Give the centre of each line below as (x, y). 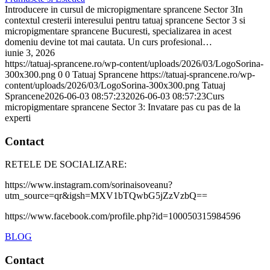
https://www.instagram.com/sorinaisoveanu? (89, 185)
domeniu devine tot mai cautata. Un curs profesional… (108, 42)
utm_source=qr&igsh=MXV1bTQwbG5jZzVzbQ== (106, 196)
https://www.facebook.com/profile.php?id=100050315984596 (123, 216)
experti (18, 118)
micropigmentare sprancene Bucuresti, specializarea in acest (118, 31)
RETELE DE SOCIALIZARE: (66, 165)
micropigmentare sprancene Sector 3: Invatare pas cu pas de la (123, 107)
